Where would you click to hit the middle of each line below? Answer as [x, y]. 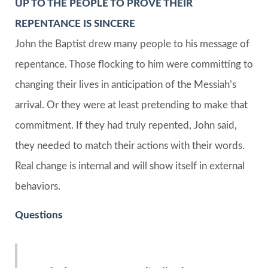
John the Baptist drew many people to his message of [132, 44]
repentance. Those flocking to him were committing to [134, 64]
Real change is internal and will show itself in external [130, 166]
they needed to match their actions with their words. [130, 145]
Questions [39, 215]
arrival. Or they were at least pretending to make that [131, 105]
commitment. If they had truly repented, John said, [126, 125]
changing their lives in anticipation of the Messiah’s [126, 84]
